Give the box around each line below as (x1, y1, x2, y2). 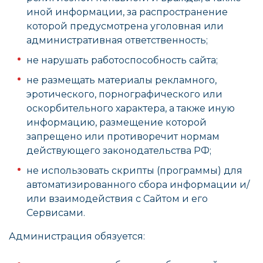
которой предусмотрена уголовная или (26, 21, 224, 32)
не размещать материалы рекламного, (26, 75, 217, 86)
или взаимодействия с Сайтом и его (26, 193, 208, 204)
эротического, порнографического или (26, 89, 222, 100)
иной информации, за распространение (26, 6, 228, 18)
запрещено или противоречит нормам (26, 131, 220, 142)
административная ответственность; (26, 35, 208, 46)
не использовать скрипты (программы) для (26, 165, 242, 176)
